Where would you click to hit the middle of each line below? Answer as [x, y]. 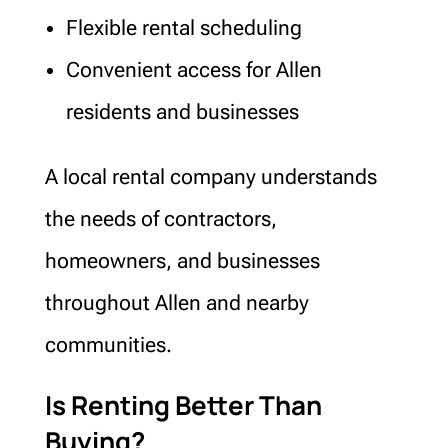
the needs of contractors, [160, 218]
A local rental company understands [210, 176]
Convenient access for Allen [193, 69]
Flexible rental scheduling [183, 27]
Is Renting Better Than [183, 404]
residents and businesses [182, 111]
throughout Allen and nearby [176, 302]
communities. [108, 344]
